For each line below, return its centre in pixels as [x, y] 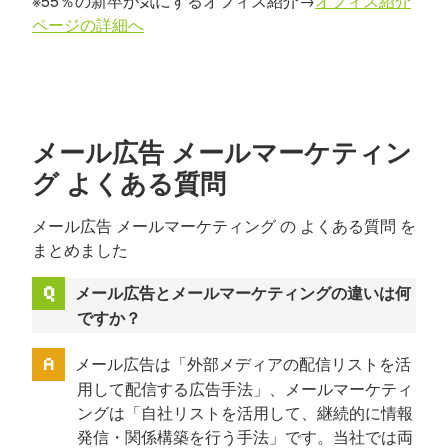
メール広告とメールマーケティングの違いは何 [242, 292]
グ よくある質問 [129, 182]
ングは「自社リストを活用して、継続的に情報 [244, 413]
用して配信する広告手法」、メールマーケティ [244, 389]
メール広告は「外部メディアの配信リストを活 [242, 364]
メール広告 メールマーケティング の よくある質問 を [224, 225]
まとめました [80, 249]
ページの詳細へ [88, 24]
